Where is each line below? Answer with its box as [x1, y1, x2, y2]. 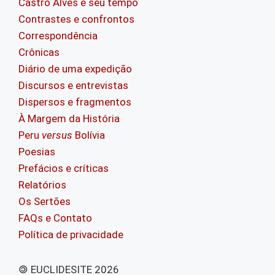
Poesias [18, 145, 55, 158]
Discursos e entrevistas [18, 79, 128, 91]
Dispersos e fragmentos [18, 95, 131, 108]
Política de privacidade [18, 228, 123, 241]
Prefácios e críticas [18, 161, 109, 174]
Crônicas [18, 45, 60, 58]
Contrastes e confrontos [18, 12, 134, 25]
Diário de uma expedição [18, 62, 132, 75]
